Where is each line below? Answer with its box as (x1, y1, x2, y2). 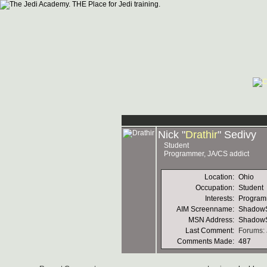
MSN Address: (188, 216, 236, 224)
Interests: (205, 194, 236, 203)
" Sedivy (218, 129, 256, 141)
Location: (204, 173, 236, 181)
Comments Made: (177, 237, 236, 246)
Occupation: (195, 184, 236, 192)
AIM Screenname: (176, 205, 236, 213)
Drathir (185, 129, 218, 141)
